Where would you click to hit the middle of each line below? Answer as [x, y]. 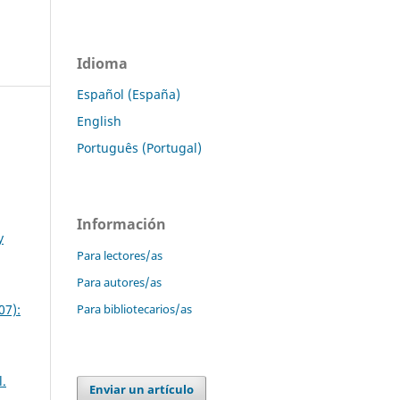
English [99, 121]
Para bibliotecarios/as [134, 308]
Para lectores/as [120, 255]
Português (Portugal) [139, 147]
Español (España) [129, 94]
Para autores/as [119, 282]
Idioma [102, 63]
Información [121, 224]
